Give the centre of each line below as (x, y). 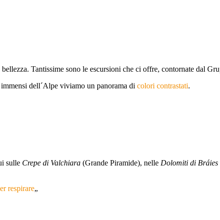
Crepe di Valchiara (52, 163)
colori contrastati (163, 86)
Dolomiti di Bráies (189, 163)
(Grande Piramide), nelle (122, 163)
